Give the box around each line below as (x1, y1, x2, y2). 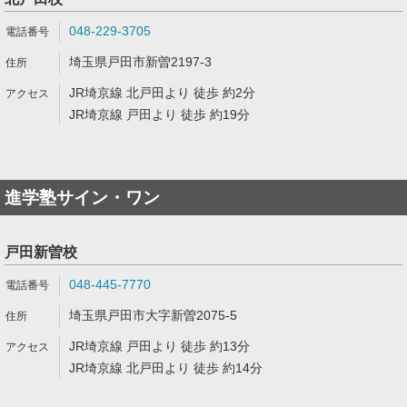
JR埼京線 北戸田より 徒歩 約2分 (69, 85, 255, 100)
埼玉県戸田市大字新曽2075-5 (69, 308, 237, 323)
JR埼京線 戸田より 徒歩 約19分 (69, 107, 250, 122)
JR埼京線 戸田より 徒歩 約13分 (69, 339, 250, 353)
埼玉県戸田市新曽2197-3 (69, 55, 212, 69)
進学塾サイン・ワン (5, 188, 160, 207)
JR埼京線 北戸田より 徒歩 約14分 (69, 361, 263, 375)
